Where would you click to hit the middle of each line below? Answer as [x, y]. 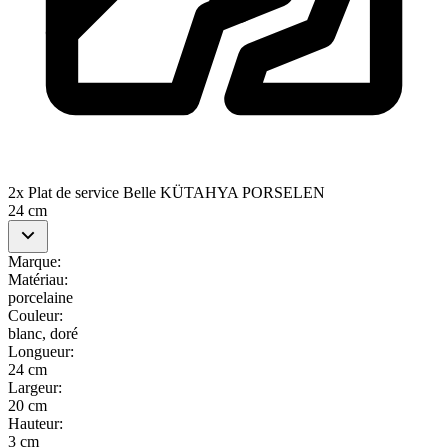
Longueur [39, 351]
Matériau [36, 279]
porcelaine [40, 297]
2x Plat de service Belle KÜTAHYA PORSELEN [166, 192]
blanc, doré [43, 333]
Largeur [33, 387]
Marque [32, 261]
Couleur [33, 315]
